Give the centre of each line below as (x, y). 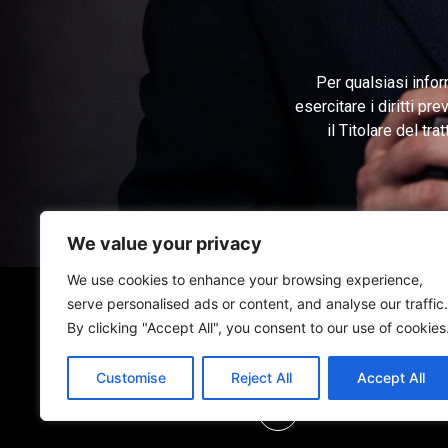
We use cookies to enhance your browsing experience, (245, 279)
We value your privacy (164, 243)
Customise (130, 377)
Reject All (261, 377)
